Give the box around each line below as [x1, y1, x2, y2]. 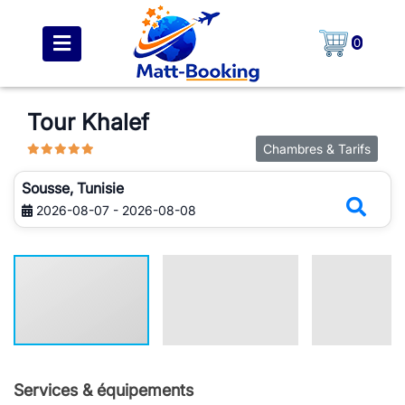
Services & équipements [14, 381, 193, 400]
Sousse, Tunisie [22, 178, 124, 197]
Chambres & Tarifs [263, 141, 371, 156]
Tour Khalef [27, 108, 149, 136]
